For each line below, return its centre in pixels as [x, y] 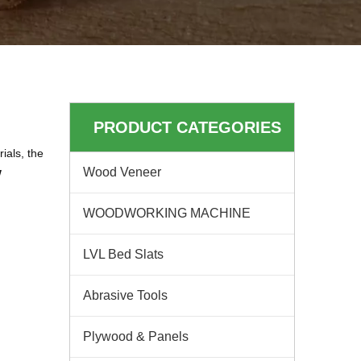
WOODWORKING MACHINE [167, 213]
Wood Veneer [122, 172]
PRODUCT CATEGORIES [187, 127]
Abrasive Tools [125, 295]
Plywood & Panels [136, 336]
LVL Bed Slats [123, 254]
